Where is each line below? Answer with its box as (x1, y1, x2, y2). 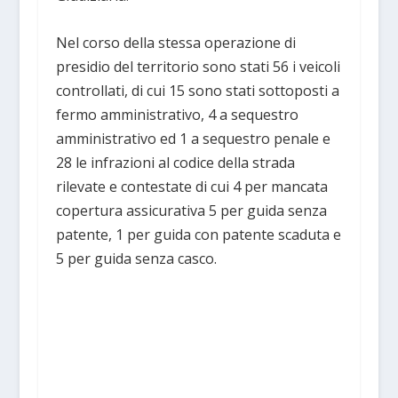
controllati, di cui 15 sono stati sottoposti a (55, 80, 339, 100)
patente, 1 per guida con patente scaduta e (55, 224, 341, 244)
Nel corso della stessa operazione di (55, 32, 296, 52)
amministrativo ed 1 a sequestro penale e (55, 128, 330, 148)
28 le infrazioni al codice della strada (55, 152, 295, 172)
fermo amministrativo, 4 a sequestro (55, 104, 298, 124)
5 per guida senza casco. (55, 248, 217, 268)
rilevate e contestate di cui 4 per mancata (55, 176, 328, 196)
